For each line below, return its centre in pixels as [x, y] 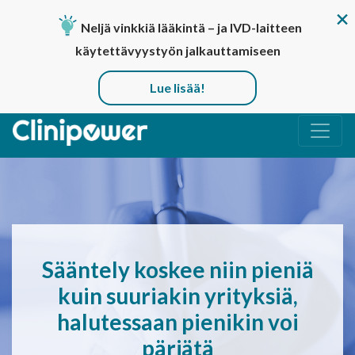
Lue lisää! [177, 88]
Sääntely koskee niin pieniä [177, 270]
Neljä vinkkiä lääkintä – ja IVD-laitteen [191, 28]
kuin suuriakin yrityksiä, [177, 296]
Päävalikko [70, 145]
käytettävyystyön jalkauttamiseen [177, 51]
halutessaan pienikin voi [177, 322]
